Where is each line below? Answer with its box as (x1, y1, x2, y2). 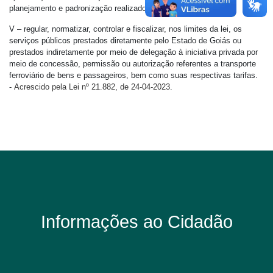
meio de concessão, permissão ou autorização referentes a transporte (9, 59, 256, 68)
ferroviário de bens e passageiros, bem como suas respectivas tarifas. (9, 71, 258, 80)
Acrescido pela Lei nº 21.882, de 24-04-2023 (14, 82, 170, 91)
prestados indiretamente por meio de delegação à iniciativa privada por (9, 48, 258, 57)
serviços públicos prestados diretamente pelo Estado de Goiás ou (9, 36, 241, 45)
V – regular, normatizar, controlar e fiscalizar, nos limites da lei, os (9, 24, 242, 34)
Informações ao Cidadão (40, 212, 233, 232)
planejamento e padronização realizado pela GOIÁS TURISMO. (9, 4, 233, 13)
